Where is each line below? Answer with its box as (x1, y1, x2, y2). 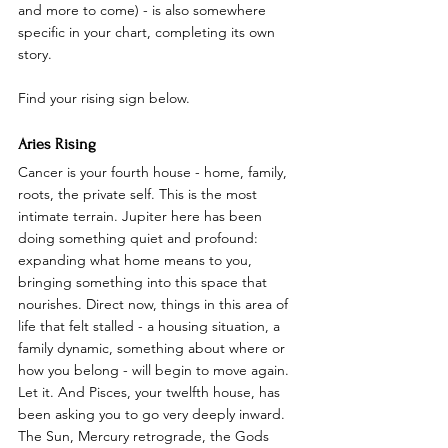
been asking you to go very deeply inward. (18, 404, 289, 423)
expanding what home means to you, (18, 250, 256, 269)
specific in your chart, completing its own (18, 22, 279, 41)
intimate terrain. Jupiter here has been (18, 206, 266, 225)
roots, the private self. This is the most (18, 184, 261, 203)
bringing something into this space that (18, 272, 271, 291)
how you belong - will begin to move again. (18, 360, 293, 379)
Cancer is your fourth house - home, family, (18, 162, 291, 181)
